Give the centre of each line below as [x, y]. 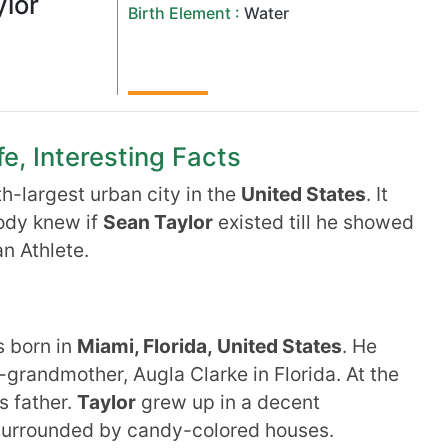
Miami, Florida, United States [209, 346]
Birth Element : [184, 13]
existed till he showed [313, 222]
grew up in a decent [228, 402]
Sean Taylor [158, 222]
